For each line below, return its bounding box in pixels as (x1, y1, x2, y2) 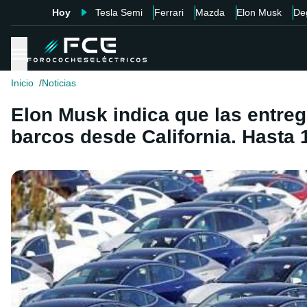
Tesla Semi (95, 7, 143, 18)
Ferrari (153, 7, 184, 18)
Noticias (42, 77, 76, 89)
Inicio (11, 77, 34, 89)
